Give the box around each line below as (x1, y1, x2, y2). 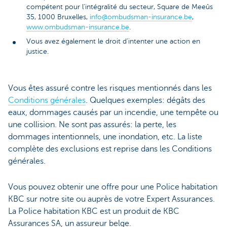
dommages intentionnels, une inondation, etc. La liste (8, 132, 202, 142)
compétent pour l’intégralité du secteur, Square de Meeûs (26, 3, 213, 11)
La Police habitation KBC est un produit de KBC (8, 206, 179, 216)
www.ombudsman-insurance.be (26, 23, 129, 31)
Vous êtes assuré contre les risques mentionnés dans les (8, 84, 212, 93)
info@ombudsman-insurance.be (90, 13, 192, 21)
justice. (26, 48, 49, 56)
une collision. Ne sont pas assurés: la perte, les (8, 120, 176, 130)
